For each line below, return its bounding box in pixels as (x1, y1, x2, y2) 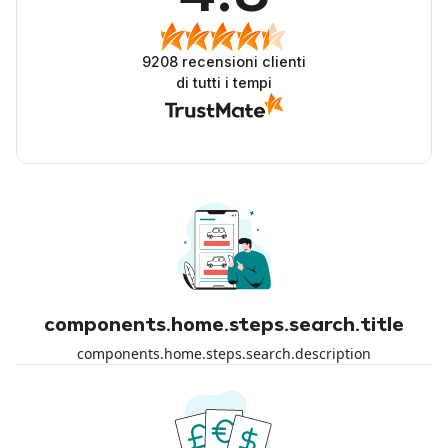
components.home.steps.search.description (77, 343, 371, 363)
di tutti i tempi (176, 73, 272, 91)
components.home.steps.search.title (44, 315, 404, 336)
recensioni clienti (178, 52, 306, 70)
